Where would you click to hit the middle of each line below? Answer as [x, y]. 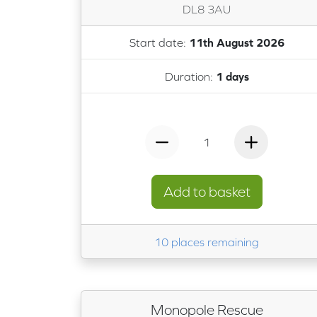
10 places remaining [207, 242]
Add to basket [207, 191]
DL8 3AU [207, 9]
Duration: [190, 76]
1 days [232, 76]
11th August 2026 [236, 43]
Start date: [159, 43]
